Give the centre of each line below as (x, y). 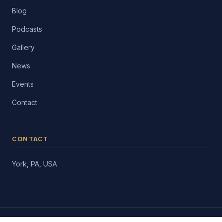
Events (23, 84)
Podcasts (27, 29)
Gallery (23, 47)
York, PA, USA (34, 164)
